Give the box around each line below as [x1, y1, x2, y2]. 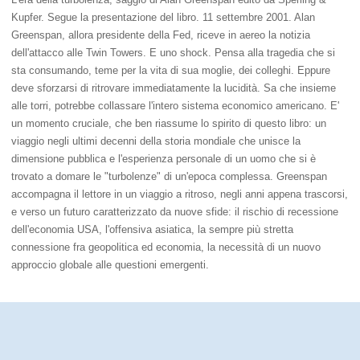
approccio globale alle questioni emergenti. [11, 258, 209, 271]
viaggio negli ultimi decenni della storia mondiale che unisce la [11, 134, 301, 147]
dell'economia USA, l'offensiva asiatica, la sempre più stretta [11, 223, 293, 235]
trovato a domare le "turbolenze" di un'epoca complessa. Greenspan [11, 170, 327, 182]
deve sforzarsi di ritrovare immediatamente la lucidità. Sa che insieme [11, 81, 336, 94]
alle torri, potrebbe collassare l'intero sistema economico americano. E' [11, 99, 339, 112]
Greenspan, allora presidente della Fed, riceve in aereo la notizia [11, 28, 310, 41]
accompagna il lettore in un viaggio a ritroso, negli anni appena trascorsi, [11, 187, 348, 200]
